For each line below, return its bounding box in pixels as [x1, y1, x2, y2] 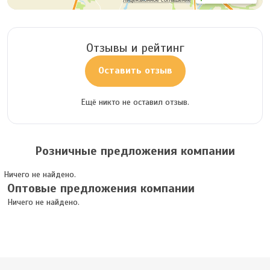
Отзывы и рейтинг [86, 40, 184, 56]
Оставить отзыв [98, 64, 172, 77]
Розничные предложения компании [35, 143, 235, 159]
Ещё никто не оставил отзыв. [81, 97, 189, 108]
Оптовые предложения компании [7, 181, 195, 196]
